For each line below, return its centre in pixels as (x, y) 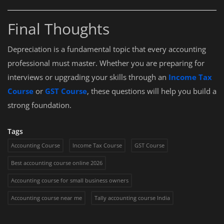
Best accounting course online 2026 (57, 163)
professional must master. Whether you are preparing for (106, 63)
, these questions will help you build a (152, 91)
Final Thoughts (58, 29)
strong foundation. (39, 105)
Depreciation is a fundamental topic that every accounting (107, 49)
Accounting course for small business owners (70, 180)
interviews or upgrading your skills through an (87, 77)
